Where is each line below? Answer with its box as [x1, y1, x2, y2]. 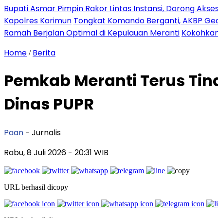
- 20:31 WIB [68, 146, 109, 158]
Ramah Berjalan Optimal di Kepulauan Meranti [4, 27, 180, 38]
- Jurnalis [25, 127, 61, 138]
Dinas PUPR [4, 93, 94, 115]
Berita [33, 47, 55, 58]
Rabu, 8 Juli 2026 [4, 146, 68, 158]
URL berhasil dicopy [4, 182, 68, 191]
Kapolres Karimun [4, 15, 72, 26]
